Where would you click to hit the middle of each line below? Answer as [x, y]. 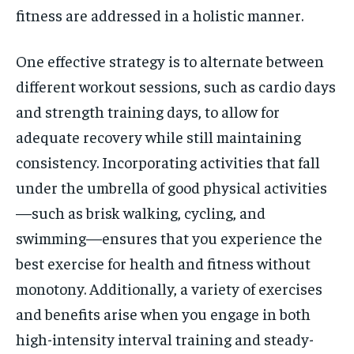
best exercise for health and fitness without [163, 263]
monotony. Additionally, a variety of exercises [169, 288]
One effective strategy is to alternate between [170, 60]
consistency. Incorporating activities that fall [168, 162]
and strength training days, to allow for [148, 111]
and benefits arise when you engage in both [163, 313]
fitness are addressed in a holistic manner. [160, 15]
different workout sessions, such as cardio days [176, 86]
